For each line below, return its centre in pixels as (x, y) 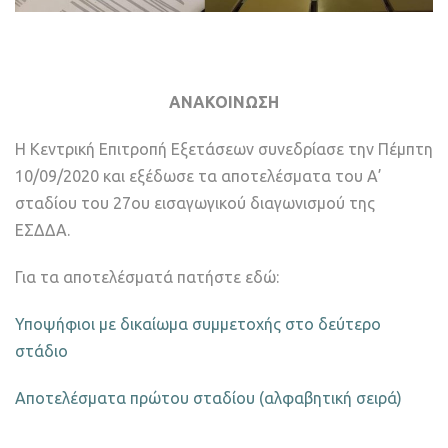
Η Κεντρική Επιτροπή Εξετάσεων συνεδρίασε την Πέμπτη (224, 148)
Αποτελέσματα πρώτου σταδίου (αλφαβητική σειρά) (208, 397)
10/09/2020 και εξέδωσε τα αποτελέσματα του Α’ (198, 175)
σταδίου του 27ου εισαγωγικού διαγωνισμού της (195, 202)
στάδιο (41, 350)
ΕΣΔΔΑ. (42, 229)
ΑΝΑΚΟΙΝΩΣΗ (224, 101)
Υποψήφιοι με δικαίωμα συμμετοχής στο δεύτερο (198, 323)
